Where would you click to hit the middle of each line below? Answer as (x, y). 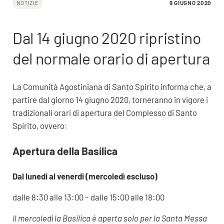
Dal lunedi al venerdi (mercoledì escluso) (85, 176)
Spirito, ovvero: (40, 125)
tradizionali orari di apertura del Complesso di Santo (104, 112)
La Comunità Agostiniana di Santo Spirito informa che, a (112, 86)
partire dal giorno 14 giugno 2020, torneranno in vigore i (110, 99)
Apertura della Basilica (65, 150)
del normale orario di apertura (111, 58)
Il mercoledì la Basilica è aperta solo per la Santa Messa (109, 218)
